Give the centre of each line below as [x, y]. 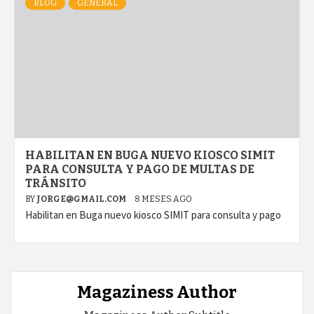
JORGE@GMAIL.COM [82, 199]
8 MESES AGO [163, 199]
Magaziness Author [157, 293]
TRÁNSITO [56, 184]
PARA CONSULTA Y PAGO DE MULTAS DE [140, 170]
